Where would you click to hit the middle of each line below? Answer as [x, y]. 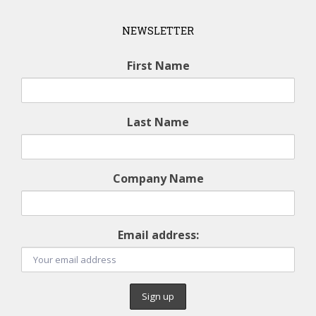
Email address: [158, 235]
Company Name [158, 178]
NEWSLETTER [158, 31]
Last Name [158, 122]
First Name [158, 66]
